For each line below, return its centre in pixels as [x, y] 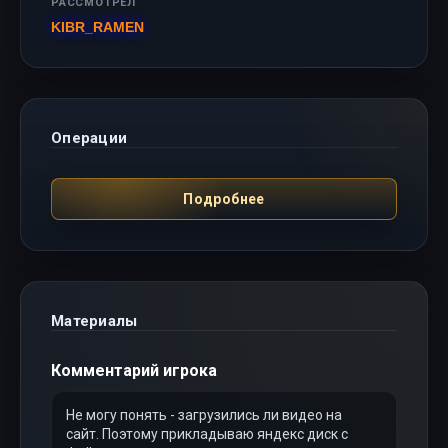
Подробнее [224, 198]
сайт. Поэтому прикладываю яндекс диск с [207, 434]
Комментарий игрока [134, 370]
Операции [89, 138]
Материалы [94, 321]
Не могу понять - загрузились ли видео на [204, 415]
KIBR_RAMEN [97, 27]
